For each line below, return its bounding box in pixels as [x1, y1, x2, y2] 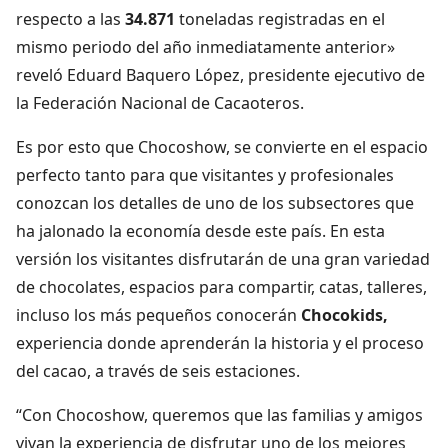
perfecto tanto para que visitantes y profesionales [16, 163, 394, 186]
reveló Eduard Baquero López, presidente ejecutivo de [16, 63, 425, 86]
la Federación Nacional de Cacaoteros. [16, 91, 304, 114]
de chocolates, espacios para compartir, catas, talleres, [16, 275, 427, 298]
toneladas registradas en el [175, 7, 385, 30]
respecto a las [16, 7, 125, 30]
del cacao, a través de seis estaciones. [16, 359, 300, 382]
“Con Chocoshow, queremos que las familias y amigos [16, 403, 423, 426]
